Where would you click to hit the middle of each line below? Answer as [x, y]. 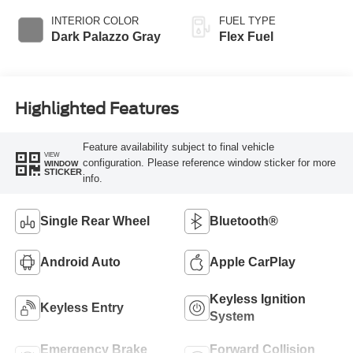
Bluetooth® [244, 221]
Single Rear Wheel [95, 221]
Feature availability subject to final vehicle [178, 147]
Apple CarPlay [253, 262]
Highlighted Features [97, 109]
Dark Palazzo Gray [106, 36]
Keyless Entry [82, 307]
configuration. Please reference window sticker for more [209, 163]
